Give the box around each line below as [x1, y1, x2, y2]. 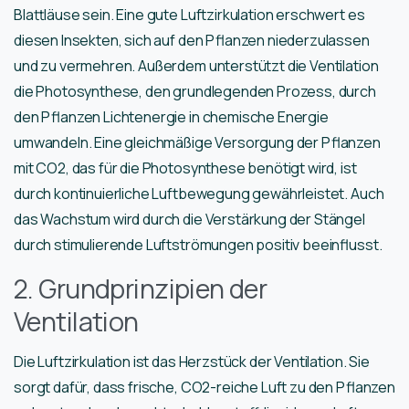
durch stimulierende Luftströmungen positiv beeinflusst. [14, 235, 383, 256]
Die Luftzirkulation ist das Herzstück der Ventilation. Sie [14, 351, 370, 372]
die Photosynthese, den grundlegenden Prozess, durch [14, 81, 376, 102]
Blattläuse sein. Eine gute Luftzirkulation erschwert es [14, 5, 365, 26]
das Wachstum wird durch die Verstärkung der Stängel [14, 209, 365, 230]
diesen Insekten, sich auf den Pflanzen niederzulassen [14, 30, 370, 51]
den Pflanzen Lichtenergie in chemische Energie [14, 107, 329, 128]
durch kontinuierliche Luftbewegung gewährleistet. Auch [14, 184, 384, 204]
